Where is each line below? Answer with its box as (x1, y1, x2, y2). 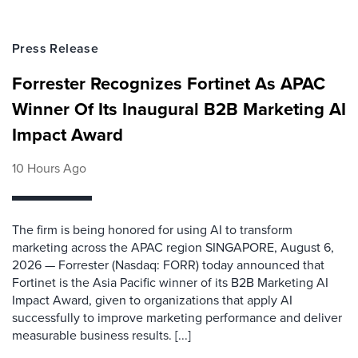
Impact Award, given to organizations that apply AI (12, 291, 292, 308)
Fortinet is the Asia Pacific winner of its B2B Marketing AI (12, 273, 328, 291)
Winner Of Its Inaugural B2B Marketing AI (12, 96, 346, 121)
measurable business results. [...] (12, 326, 191, 344)
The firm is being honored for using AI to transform (12, 221, 292, 238)
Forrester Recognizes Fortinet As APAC (12, 70, 325, 96)
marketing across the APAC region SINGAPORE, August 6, (12, 238, 334, 256)
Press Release (12, 39, 99, 58)
